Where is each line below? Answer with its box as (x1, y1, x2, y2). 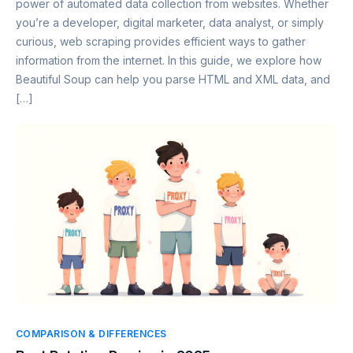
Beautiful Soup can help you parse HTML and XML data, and (16, 72, 330, 86)
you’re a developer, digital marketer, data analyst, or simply (16, 15, 324, 29)
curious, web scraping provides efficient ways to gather (16, 34, 306, 48)
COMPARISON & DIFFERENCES (16, 328, 167, 340)
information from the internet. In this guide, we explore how (16, 53, 321, 67)
